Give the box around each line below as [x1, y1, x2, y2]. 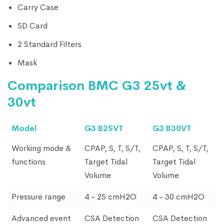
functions [11, 156, 45, 167]
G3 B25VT [84, 123, 123, 133]
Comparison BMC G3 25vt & [7, 77, 186, 94]
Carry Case [17, 2, 58, 12]
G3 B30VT [152, 123, 191, 133]
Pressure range [11, 191, 65, 202]
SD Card [17, 20, 47, 31]
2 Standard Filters [17, 39, 81, 49]
